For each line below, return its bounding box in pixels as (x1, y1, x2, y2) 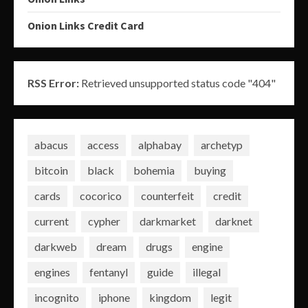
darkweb (34, 240, 77, 253)
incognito (34, 291, 79, 304)
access (87, 138, 119, 151)
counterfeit (141, 189, 194, 202)
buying (194, 164, 226, 177)
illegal (192, 265, 221, 278)
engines (34, 265, 70, 278)
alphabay (138, 138, 181, 151)
